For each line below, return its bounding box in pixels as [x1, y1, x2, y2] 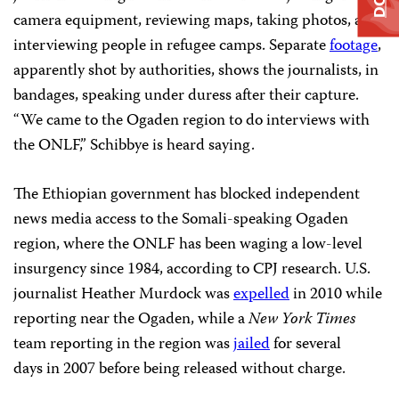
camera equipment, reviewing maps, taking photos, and [13, 8, 379, 35]
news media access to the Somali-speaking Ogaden [13, 207, 348, 233]
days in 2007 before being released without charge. [13, 356, 349, 383]
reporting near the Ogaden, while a [13, 306, 248, 333]
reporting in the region [50, 331, 201, 358]
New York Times [248, 306, 355, 333]
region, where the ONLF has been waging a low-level [13, 232, 362, 258]
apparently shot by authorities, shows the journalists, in [13, 58, 379, 85]
